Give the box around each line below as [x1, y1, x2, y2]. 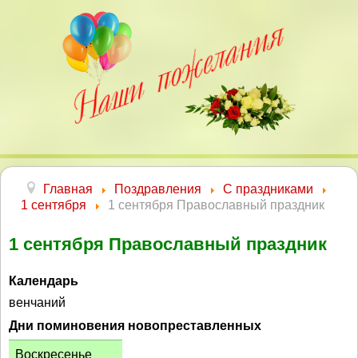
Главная [43, 182, 93, 196]
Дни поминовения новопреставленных [9, 318, 261, 332]
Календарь [9, 273, 78, 288]
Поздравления [114, 182, 201, 196]
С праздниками [223, 182, 313, 196]
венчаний [9, 296, 66, 309]
